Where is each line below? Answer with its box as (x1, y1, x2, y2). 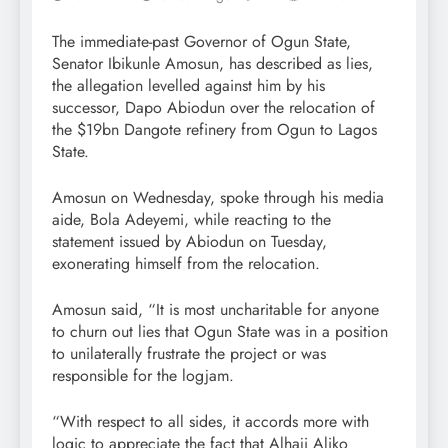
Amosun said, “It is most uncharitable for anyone (52, 298, 379, 322)
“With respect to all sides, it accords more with (52, 410, 369, 434)
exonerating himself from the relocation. (52, 252, 320, 276)
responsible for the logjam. (52, 364, 234, 388)
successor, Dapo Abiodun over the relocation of (52, 96, 375, 120)
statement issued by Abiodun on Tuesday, (52, 230, 327, 254)
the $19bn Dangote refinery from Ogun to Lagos (52, 118, 377, 142)
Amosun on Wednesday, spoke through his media (52, 186, 384, 210)
